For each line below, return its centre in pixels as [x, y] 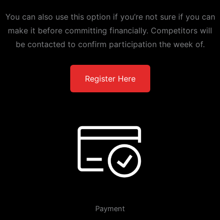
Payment [110, 209]
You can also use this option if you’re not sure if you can [110, 17]
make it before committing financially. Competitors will [110, 31]
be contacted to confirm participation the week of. [110, 44]
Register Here [110, 79]
